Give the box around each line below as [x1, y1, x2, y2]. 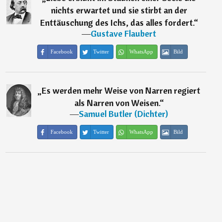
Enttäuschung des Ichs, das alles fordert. [40, 17, 194, 29]
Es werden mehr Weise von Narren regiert [42, 85, 201, 97]
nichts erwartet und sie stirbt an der [51, 4, 187, 16]
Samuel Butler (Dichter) [79, 108, 168, 120]
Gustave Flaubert [91, 28, 157, 40]
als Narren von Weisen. [74, 97, 160, 109]
